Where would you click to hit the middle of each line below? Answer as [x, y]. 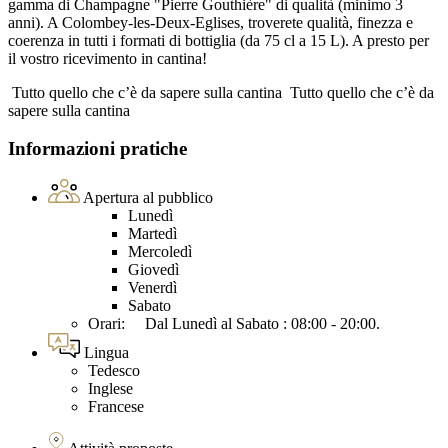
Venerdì [152, 288]
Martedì [152, 234]
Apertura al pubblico [148, 198]
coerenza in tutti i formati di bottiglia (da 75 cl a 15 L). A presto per [218, 40]
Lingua [106, 353]
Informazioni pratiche [97, 149]
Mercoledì [160, 252]
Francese [116, 407]
